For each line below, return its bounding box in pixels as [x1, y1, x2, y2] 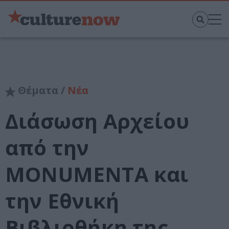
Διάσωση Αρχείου [5, 107, 190, 135]
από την [5, 133, 89, 162]
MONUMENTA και [5, 160, 189, 189]
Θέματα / [15, 83, 67, 98]
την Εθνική [5, 187, 119, 215]
